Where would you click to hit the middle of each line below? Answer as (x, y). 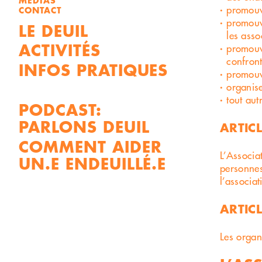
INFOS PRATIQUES (94, 70)
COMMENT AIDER (90, 146)
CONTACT (40, 10)
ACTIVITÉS (60, 50)
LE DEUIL (54, 30)
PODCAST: (60, 109)
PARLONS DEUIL (84, 126)
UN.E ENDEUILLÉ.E (93, 163)
